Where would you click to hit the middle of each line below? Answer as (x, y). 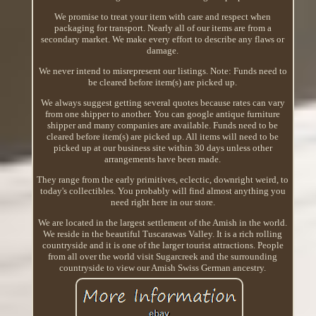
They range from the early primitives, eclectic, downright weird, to (163, 179)
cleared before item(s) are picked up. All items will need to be (163, 136)
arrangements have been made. (163, 159)
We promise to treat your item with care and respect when (163, 16)
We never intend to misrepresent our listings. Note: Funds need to (163, 71)
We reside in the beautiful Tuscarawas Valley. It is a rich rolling (163, 233)
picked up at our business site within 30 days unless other (163, 147)
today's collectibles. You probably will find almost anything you (163, 190)
